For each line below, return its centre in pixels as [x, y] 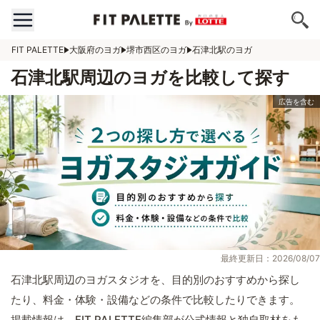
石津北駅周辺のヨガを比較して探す [150, 77]
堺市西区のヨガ [156, 50]
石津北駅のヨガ [222, 50]
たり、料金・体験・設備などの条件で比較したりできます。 [155, 300]
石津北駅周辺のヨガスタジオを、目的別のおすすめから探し [155, 280]
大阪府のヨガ [95, 50]
